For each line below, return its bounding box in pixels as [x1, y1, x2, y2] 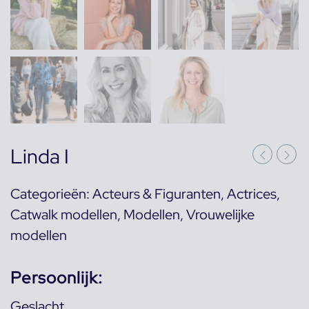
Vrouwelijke [186, 206, 255, 223]
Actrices [227, 185, 277, 203]
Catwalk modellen [10, 206, 117, 223]
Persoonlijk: [10, 267, 103, 288]
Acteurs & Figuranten [92, 185, 221, 203]
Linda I [10, 143, 69, 170]
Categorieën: [10, 185, 92, 203]
